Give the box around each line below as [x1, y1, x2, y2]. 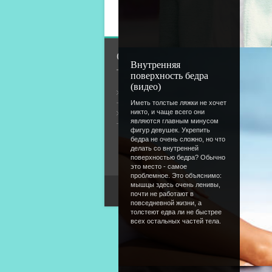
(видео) [131, 81, 161, 92]
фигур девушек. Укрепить [131, 126, 210, 134]
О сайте [117, 50, 153, 63]
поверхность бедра [131, 70, 208, 81]
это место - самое [131, 163, 187, 170]
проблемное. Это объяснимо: [131, 172, 222, 179]
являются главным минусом [131, 117, 219, 124]
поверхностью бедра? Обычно [131, 154, 225, 161]
